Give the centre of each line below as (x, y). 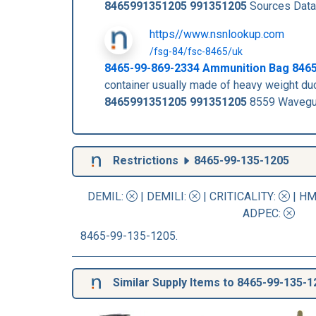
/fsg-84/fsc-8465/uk (196, 51)
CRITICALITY (242, 196)
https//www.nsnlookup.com (217, 34)
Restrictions (146, 161)
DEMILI (165, 196)
